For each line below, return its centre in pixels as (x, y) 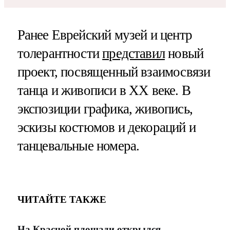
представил (134, 54)
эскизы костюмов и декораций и (106, 128)
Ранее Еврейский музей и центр (104, 35)
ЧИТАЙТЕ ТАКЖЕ (62, 199)
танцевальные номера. (78, 146)
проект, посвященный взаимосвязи (114, 72)
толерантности (60, 54)
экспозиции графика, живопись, (105, 109)
